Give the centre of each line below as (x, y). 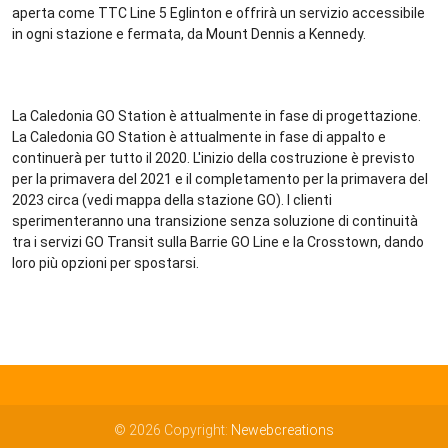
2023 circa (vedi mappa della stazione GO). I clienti (171, 200)
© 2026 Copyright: (172, 429)
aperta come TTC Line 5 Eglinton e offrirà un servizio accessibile (218, 13)
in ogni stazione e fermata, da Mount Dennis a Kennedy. (188, 34)
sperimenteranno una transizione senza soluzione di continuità (214, 221)
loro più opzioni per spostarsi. (105, 263)
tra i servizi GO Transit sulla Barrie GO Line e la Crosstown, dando (217, 242)
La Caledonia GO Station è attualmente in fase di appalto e (198, 137)
